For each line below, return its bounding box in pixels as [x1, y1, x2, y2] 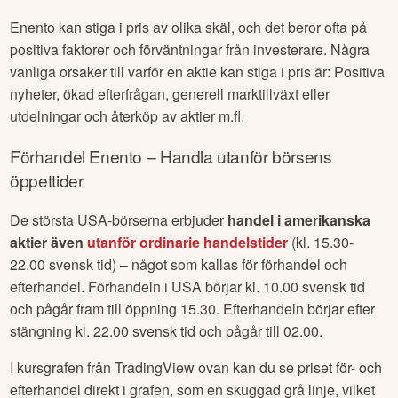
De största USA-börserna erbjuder [10, 210, 228, 231]
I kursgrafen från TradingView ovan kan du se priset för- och [10, 357, 383, 378]
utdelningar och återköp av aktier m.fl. [10, 105, 245, 126]
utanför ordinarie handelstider [87, 232, 289, 253]
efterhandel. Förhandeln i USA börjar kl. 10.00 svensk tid [10, 276, 366, 298]
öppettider [10, 167, 84, 192]
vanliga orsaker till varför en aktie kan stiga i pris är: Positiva [10, 60, 386, 82]
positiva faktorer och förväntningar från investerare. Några [10, 38, 370, 60]
